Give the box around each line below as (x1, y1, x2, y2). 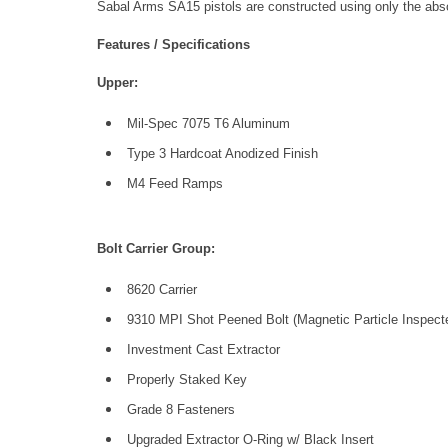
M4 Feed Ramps (127, 176, 223, 191)
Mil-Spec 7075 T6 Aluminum (127, 116, 290, 131)
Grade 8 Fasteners (127, 402, 235, 417)
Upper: (97, 75, 138, 90)
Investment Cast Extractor (127, 342, 280, 357)
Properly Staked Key (127, 372, 247, 387)
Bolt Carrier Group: (97, 241, 215, 256)
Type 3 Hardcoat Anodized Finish (127, 146, 318, 161)
